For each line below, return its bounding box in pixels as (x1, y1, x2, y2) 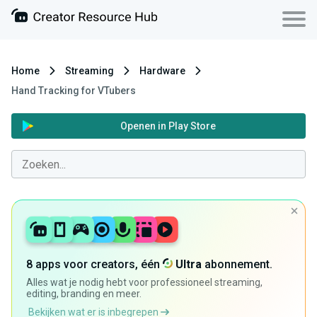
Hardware (139, 65, 185, 76)
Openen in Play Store (120, 120, 216, 132)
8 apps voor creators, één (26, 258, 163, 272)
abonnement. (202, 258, 272, 272)
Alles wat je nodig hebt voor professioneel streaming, (26, 277, 263, 289)
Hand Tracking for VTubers (11, 85, 136, 96)
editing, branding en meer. (26, 288, 142, 300)
